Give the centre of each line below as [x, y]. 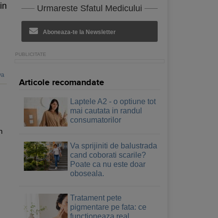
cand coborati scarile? [108, 155]
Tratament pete [96, 198]
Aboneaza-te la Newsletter [79, 32]
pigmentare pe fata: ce [108, 207]
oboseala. [87, 173]
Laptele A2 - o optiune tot [113, 101]
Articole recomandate [62, 82]
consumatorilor [96, 120]
